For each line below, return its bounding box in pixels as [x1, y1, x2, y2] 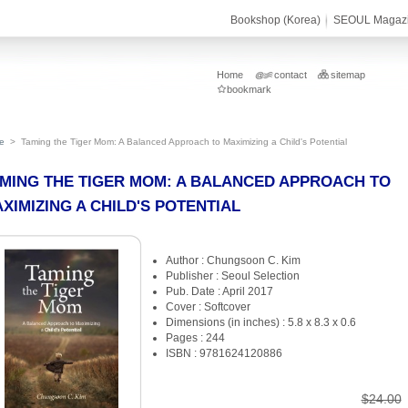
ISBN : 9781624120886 [165, 347, 282, 360]
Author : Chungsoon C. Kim [165, 254, 301, 267]
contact [273, 69, 307, 80]
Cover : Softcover [165, 301, 250, 313]
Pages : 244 [165, 331, 225, 344]
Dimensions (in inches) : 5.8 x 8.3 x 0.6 [165, 316, 356, 329]
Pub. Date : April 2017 [165, 285, 273, 298]
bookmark [226, 84, 271, 95]
